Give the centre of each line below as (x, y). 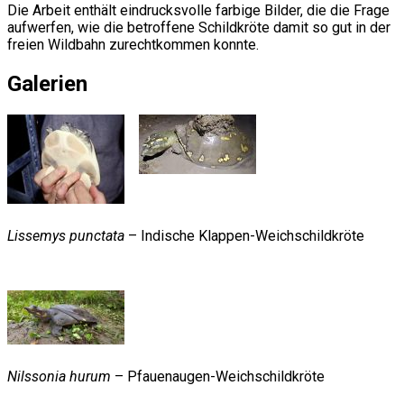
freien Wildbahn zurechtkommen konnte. (133, 44)
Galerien (47, 83)
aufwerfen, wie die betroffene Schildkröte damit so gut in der (199, 27)
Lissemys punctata (66, 235)
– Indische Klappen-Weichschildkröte (244, 235)
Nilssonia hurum (59, 376)
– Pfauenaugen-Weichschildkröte (218, 376)
